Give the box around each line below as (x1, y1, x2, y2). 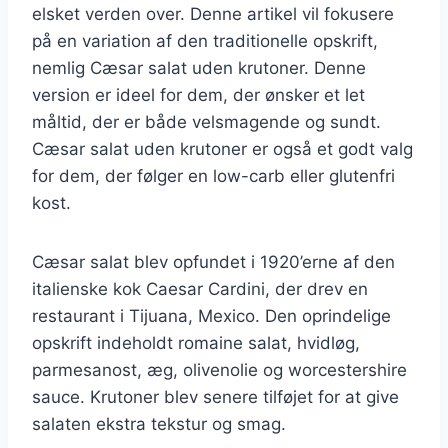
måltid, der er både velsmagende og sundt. (32, 111, 381, 132)
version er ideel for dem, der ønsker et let (32, 84, 365, 105)
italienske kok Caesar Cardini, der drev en (32, 278, 368, 299)
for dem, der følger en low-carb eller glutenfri (32, 165, 395, 186)
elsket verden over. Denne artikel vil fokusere (32, 3, 394, 24)
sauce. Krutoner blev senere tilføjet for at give (32, 386, 399, 407)
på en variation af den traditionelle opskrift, (32, 30, 378, 51)
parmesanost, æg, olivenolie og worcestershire (32, 359, 407, 380)
